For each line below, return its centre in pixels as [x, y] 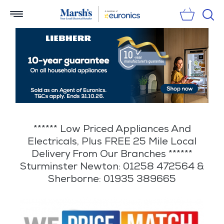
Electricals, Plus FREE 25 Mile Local [112, 142]
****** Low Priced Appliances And [112, 129]
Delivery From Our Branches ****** [112, 154]
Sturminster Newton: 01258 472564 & [112, 167]
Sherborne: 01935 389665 [112, 179]
